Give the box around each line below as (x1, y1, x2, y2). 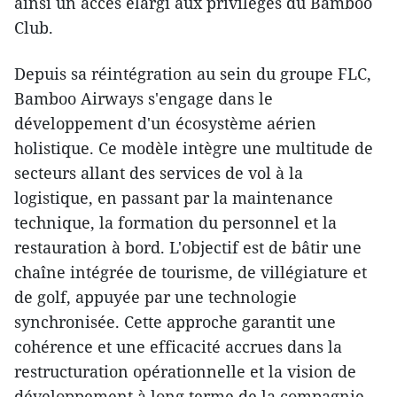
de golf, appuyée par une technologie (14, 285, 297, 307)
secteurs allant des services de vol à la (14, 161, 303, 183)
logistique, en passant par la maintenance (14, 186, 333, 208)
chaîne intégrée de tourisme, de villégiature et (14, 261, 367, 283)
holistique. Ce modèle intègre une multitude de (14, 136, 373, 159)
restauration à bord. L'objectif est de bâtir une (14, 236, 362, 258)
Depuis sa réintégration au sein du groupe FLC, (14, 62, 371, 84)
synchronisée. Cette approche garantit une (14, 310, 336, 332)
